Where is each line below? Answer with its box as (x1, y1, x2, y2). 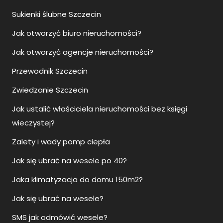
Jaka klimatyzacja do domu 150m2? (12, 174, 143, 185)
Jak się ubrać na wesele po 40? (12, 155, 127, 166)
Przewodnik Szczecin (12, 66, 88, 76)
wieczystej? (12, 117, 55, 128)
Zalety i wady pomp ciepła (12, 136, 110, 147)
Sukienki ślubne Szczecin (12, 9, 101, 19)
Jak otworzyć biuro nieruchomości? (12, 28, 141, 38)
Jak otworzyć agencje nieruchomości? (12, 47, 153, 57)
